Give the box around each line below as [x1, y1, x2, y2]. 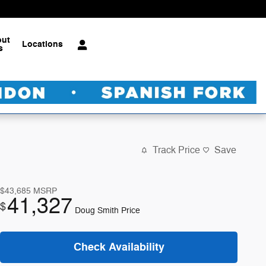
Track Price [153, 144, 200, 157]
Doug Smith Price [75, 205, 140, 216]
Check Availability [73, 239, 164, 254]
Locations [22, 39, 64, 50]
